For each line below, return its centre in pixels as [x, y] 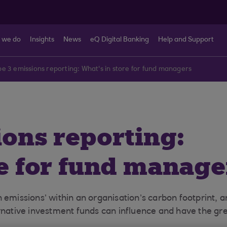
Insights [42, 40]
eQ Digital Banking [120, 40]
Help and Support [186, 40]
